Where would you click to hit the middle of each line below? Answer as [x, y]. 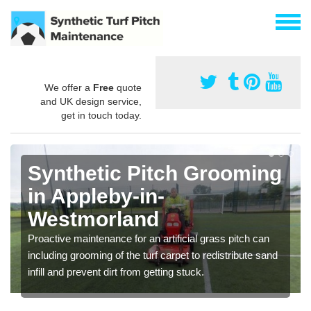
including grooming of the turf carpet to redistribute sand [153, 255]
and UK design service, [91, 101]
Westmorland [93, 219]
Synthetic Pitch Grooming [155, 173]
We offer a [69, 87]
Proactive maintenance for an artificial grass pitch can [149, 238]
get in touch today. [101, 115]
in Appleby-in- [96, 196]
